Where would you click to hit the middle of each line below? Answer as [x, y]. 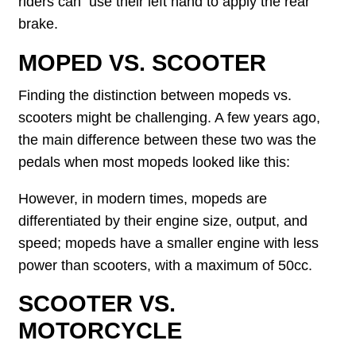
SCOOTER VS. [97, 304]
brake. [39, 24]
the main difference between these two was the [168, 139]
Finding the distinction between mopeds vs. [155, 95]
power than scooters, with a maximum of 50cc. [166, 265]
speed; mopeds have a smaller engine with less [169, 243]
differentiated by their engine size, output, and [163, 221]
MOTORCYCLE [101, 331]
